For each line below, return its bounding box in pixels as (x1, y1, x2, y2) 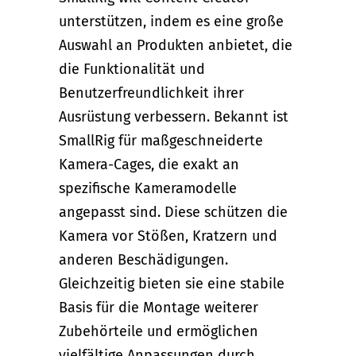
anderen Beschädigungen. (59, 250, 228, 269)
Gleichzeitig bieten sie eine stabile (59, 274, 284, 292)
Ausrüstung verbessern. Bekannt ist (59, 107, 288, 126)
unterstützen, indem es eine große (59, 12, 284, 30)
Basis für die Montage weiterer (59, 298, 258, 316)
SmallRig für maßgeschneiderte (59, 131, 263, 149)
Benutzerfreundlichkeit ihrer (59, 83, 244, 102)
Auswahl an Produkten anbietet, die (59, 36, 292, 54)
